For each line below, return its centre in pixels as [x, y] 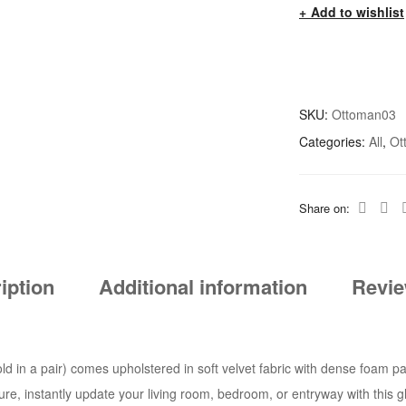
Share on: [326, 208]
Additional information [203, 286]
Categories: [334, 142]
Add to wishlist [358, 12]
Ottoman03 [364, 115]
